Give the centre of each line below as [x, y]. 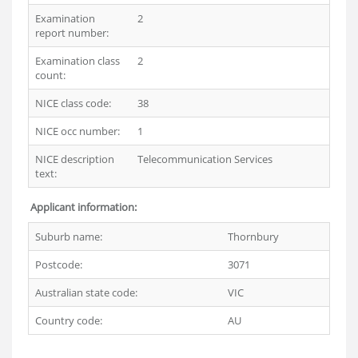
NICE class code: [73, 103]
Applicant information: [84, 207]
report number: [72, 33]
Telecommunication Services [205, 159]
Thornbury [253, 237]
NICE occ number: [78, 131]
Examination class [78, 61]
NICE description [75, 159]
